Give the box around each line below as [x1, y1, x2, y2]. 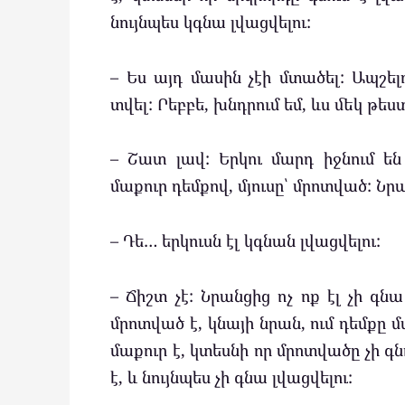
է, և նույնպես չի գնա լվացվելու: [110, 365, 353, 388]
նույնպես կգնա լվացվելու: [110, 11, 311, 33]
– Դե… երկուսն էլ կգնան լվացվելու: [110, 229, 381, 251]
